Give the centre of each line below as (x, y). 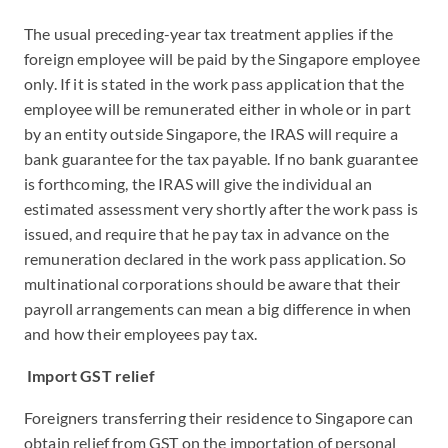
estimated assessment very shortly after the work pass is (221, 208)
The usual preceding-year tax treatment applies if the (209, 33)
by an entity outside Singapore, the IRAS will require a (211, 133)
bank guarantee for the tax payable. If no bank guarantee (221, 158)
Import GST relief (91, 375)
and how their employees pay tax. (141, 333)
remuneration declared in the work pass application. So (215, 258)
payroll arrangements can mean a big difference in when (218, 308)
